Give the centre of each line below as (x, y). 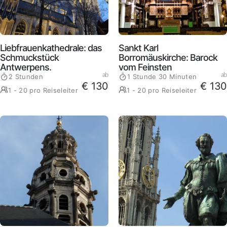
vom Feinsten (145, 67)
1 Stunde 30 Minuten (162, 76)
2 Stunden (26, 76)
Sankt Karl (138, 48)
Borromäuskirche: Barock (168, 57)
